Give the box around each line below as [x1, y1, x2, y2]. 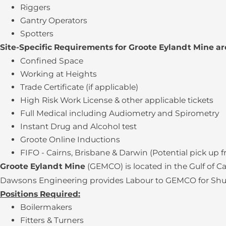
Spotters [20, 29, 53, 39]
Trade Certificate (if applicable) [20, 82, 138, 92]
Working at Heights [20, 69, 97, 79]
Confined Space [20, 56, 83, 66]
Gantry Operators [20, 16, 87, 26]
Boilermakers [20, 202, 72, 212]
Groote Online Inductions [20, 135, 120, 145]
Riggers [20, 3, 50, 13]
